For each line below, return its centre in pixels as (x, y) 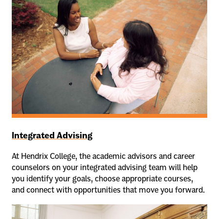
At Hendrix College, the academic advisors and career (103, 156)
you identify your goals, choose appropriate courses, (102, 178)
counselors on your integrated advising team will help (105, 167)
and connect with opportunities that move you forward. (108, 189)
